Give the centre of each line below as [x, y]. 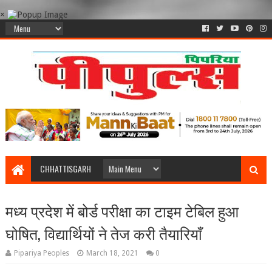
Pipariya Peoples [41, 253]
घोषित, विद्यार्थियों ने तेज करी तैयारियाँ [104, 233]
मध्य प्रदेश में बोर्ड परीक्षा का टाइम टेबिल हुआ [122, 211]
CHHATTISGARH [65, 169]
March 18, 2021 [112, 253]
